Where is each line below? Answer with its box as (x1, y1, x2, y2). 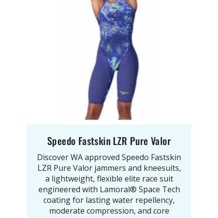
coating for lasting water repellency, (43, 194, 175, 205)
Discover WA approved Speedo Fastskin (37, 151, 181, 163)
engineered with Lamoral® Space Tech (38, 183, 180, 195)
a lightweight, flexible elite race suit (45, 173, 173, 184)
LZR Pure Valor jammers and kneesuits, (37, 162, 181, 173)
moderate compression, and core (49, 205, 169, 216)
